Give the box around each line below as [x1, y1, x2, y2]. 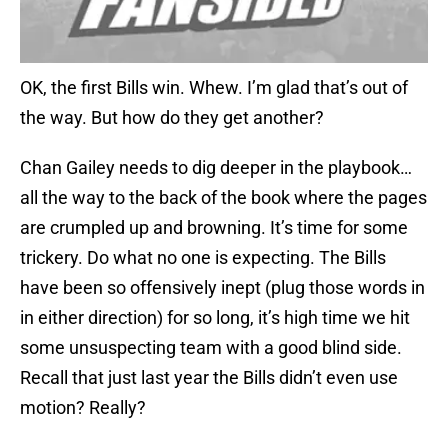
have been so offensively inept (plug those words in [20, 277, 425, 299]
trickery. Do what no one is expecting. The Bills [20, 247, 386, 269]
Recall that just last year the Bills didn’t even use [20, 367, 398, 389]
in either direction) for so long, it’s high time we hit [20, 307, 410, 329]
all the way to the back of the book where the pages [20, 187, 427, 209]
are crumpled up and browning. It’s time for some [20, 217, 408, 239]
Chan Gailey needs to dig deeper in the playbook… [20, 157, 412, 179]
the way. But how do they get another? [20, 107, 324, 129]
